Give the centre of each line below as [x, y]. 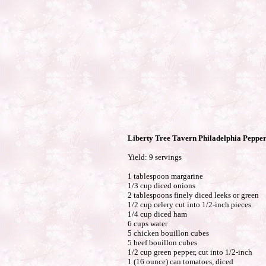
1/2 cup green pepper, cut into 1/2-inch [190, 252]
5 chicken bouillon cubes [168, 233]
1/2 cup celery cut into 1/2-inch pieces [189, 205]
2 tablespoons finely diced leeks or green [193, 195]
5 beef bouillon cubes [162, 243]
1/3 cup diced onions [161, 186]
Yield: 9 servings [154, 157]
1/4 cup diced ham [157, 214]
